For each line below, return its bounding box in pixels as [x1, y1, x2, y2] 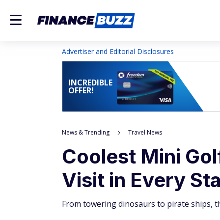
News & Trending [62, 128, 110, 137]
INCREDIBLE [68, 77, 112, 88]
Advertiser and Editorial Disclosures [62, 47, 174, 56]
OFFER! [68, 85, 94, 96]
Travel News [128, 128, 162, 137]
